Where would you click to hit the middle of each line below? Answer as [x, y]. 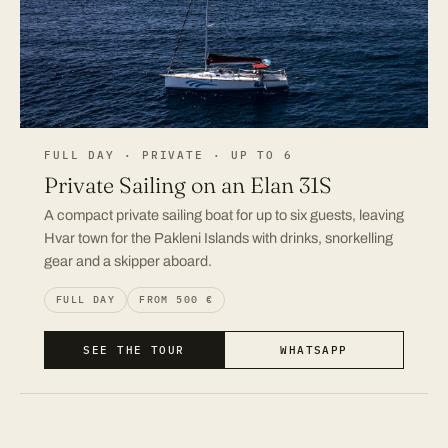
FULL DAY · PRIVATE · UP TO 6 [168, 154]
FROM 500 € [176, 299]
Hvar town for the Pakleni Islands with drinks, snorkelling [218, 237]
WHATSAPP [314, 349]
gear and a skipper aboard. [128, 260]
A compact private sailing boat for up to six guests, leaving [224, 214]
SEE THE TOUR [134, 349]
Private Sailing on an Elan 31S [188, 184]
